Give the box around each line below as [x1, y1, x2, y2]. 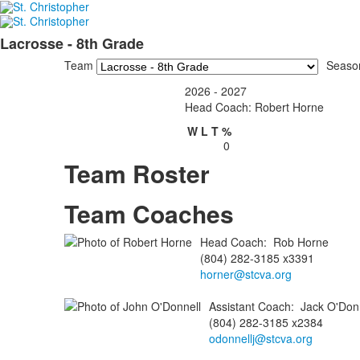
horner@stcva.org [199, 265, 292, 282]
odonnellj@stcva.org [208, 329, 313, 346]
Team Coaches [63, 195, 234, 231]
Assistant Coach [208, 297, 291, 314]
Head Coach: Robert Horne [184, 98, 324, 115]
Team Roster [63, 155, 210, 190]
